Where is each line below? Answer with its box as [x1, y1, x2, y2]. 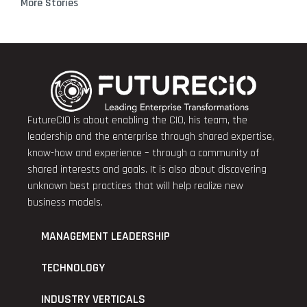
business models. [27, 195, 103, 210]
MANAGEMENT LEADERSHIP [41, 228, 170, 244]
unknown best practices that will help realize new [27, 178, 243, 193]
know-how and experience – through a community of [27, 145, 259, 160]
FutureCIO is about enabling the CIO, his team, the [27, 112, 247, 127]
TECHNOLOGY [41, 260, 105, 275]
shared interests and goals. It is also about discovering [27, 162, 267, 177]
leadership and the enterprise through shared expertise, [27, 129, 274, 144]
